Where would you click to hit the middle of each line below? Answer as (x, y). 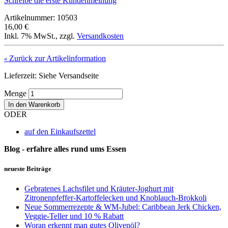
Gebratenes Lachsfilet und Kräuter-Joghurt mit (99, 189)
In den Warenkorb (34, 104)
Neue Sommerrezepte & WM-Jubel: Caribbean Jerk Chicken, (123, 207)
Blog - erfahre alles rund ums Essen (65, 149)
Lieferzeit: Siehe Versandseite (51, 75)
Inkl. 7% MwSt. (30, 36)
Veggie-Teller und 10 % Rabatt (74, 216)
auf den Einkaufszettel (60, 131)
